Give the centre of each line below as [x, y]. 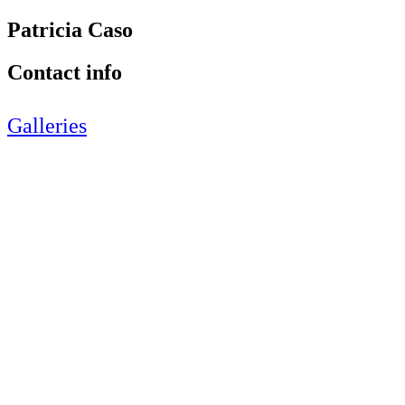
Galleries [47, 125]
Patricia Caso [70, 29]
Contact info [65, 72]
